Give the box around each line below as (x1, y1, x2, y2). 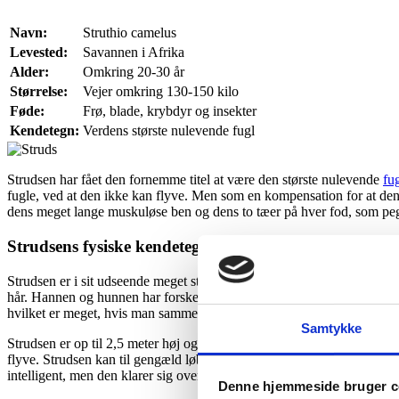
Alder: (10, 64, 49, 80)
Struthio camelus (83, 25, 176, 41)
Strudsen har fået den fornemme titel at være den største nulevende (7, 172, 383, 188)
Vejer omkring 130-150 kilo (83, 84, 239, 100)
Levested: (10, 45, 68, 61)
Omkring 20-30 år (83, 64, 184, 80)
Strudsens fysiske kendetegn (7, 236, 210, 256)
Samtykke (300, 320, 362, 336)
